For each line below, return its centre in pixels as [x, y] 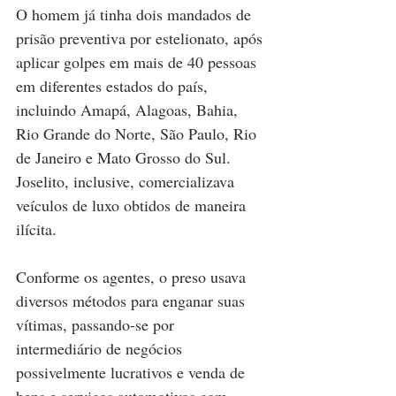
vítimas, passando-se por [97, 324]
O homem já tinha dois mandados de [136, 14]
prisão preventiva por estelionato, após [141, 38]
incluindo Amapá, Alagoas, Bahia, [129, 109]
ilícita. [36, 228]
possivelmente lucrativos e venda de [133, 372]
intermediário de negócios [101, 348]
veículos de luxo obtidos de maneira [133, 205]
